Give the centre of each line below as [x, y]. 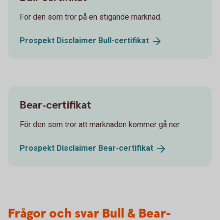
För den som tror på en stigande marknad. [91, 17]
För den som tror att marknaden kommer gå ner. [100, 124]
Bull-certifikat [124, 40]
